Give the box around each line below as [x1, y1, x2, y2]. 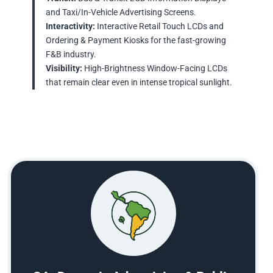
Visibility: [46, 63, 85, 74]
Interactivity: [46, 21, 97, 32]
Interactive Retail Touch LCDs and [97, 21, 224, 32]
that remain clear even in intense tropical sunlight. [46, 77, 233, 88]
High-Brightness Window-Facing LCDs [84, 63, 228, 74]
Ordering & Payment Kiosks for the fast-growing [46, 35, 227, 46]
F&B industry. [46, 49, 97, 60]
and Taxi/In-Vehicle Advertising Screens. [46, 7, 197, 18]
